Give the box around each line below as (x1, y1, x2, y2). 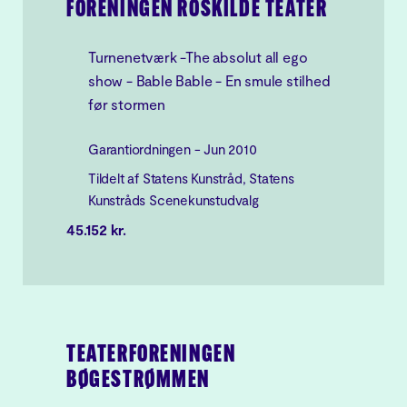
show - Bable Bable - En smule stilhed (88, 72, 331, 89)
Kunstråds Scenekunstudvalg (88, 192, 259, 208)
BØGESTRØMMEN (66, 369, 211, 393)
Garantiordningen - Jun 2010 (88, 141, 257, 157)
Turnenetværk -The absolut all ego (88, 48, 308, 65)
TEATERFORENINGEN (66, 343, 236, 368)
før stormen (88, 95, 165, 113)
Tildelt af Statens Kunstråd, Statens (88, 170, 294, 186)
